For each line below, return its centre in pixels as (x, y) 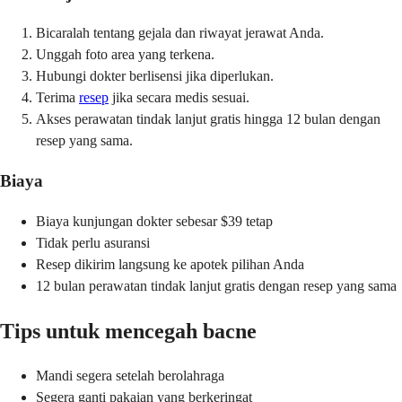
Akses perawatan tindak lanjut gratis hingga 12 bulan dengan (208, 119)
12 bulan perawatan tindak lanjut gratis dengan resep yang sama (216, 285)
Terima (57, 98)
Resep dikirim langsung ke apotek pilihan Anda (170, 264)
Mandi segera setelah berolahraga (130, 375)
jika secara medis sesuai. (179, 98)
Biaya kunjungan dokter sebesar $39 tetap (154, 221)
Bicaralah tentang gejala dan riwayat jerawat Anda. (180, 33)
